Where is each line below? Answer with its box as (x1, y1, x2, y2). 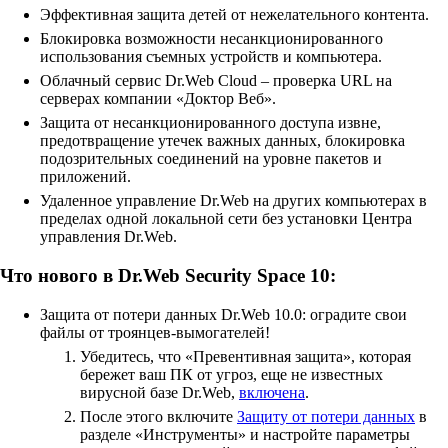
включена (239, 383, 305, 401)
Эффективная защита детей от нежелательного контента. (40, 6, 429, 24)
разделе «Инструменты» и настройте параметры (80, 425, 410, 443)
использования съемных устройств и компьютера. (40, 48, 382, 66)
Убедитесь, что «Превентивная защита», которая (80, 347, 411, 365)
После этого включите (80, 407, 237, 425)
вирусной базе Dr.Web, (80, 383, 239, 401)
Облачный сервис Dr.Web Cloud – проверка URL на (40, 72, 392, 90)
